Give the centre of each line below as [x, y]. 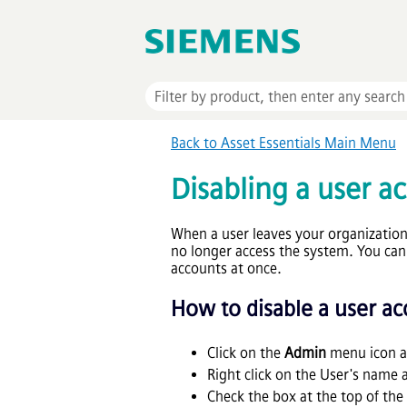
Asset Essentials [271, 144]
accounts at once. [226, 268]
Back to [196, 144]
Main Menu [358, 144]
